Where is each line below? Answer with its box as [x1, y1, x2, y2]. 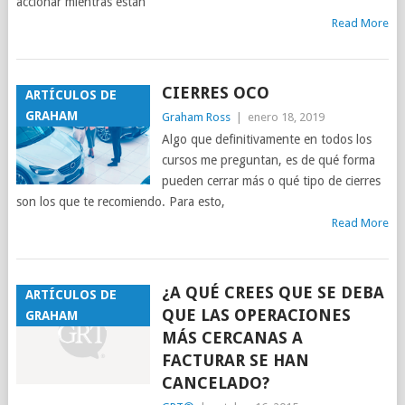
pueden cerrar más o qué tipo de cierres [161, 174, 381, 189]
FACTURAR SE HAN [161, 351, 309, 371]
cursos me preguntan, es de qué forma [161, 153, 375, 168]
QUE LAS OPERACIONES [161, 306, 351, 325]
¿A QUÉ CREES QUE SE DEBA [161, 283, 384, 303]
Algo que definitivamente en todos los [161, 132, 372, 147]
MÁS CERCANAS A [161, 328, 303, 348]
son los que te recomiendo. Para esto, [15, 194, 225, 210]
